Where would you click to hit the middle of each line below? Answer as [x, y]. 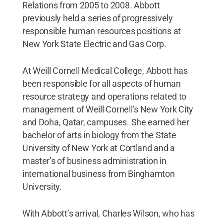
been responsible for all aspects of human [101, 83]
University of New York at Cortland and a [98, 148]
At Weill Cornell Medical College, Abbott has [105, 71]
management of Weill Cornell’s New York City [108, 109]
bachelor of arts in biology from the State [99, 135]
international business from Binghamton [98, 174]
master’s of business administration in [94, 161]
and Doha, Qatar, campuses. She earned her [106, 122]
